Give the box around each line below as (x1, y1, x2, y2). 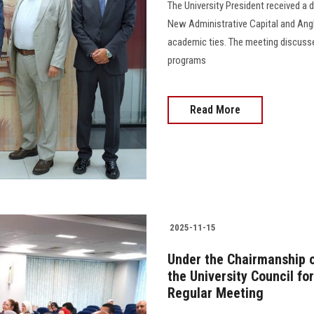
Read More (190, 103, 240, 117)
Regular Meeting (168, 285, 264, 302)
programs (168, 54, 206, 67)
